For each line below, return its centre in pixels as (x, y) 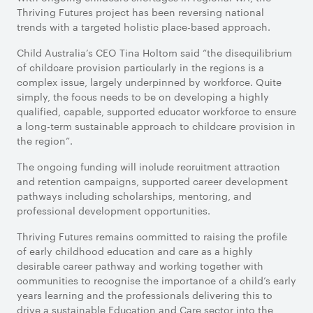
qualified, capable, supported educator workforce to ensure (156, 111)
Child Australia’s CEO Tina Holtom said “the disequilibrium (154, 52)
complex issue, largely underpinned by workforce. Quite (149, 82)
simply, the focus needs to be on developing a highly (143, 96)
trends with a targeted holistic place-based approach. (144, 27)
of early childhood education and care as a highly (135, 251)
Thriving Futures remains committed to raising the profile (152, 236)
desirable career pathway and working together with (140, 265)
